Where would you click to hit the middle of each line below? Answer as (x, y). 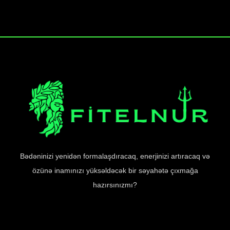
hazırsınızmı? (115, 185)
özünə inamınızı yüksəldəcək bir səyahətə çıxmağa (115, 171)
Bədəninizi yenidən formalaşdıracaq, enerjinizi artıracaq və (115, 156)
